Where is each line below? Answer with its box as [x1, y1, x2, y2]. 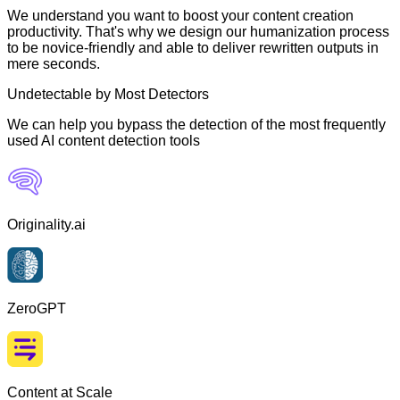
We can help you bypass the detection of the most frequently [7, 116, 386, 132]
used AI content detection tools [7, 132, 200, 148]
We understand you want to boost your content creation [7, 7, 354, 23]
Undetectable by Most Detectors [7, 86, 209, 102]
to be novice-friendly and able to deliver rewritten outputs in [7, 39, 379, 55]
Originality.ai [7, 216, 86, 232]
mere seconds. [7, 55, 100, 71]
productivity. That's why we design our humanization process [7, 23, 389, 39]
